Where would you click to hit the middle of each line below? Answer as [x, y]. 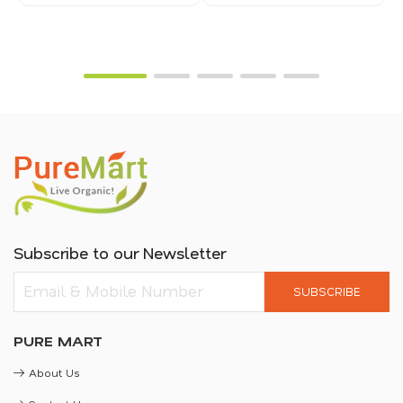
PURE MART [58, 340]
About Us [54, 372]
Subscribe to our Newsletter [120, 252]
